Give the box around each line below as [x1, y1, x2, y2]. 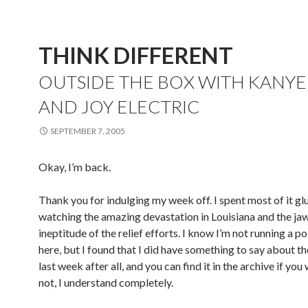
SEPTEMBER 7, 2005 [50, 126, 125, 137]
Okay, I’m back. [38, 160, 111, 174]
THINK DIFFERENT [38, 41, 233, 69]
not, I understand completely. [38, 276, 173, 289]
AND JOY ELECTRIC [38, 96, 200, 118]
